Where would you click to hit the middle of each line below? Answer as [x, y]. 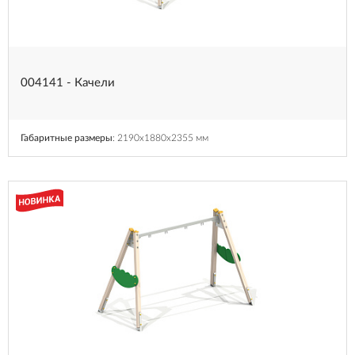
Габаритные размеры [67, 137]
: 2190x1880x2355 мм [160, 137]
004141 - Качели [68, 82]
